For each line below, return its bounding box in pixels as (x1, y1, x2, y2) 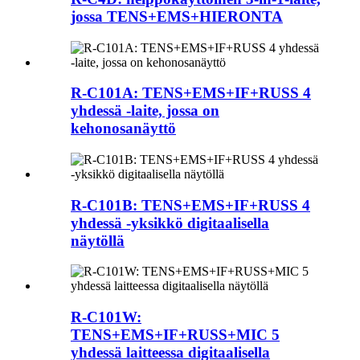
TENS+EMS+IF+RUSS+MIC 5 (71, 326, 280, 344)
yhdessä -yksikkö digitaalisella (71, 214, 269, 231)
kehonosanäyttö (71, 120, 176, 137)
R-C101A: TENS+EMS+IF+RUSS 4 (71, 84, 311, 102)
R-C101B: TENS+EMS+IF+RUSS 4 (71, 196, 310, 214)
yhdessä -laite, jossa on (71, 102, 219, 120)
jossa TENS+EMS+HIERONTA (71, 7, 283, 25)
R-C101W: (71, 309, 141, 326)
